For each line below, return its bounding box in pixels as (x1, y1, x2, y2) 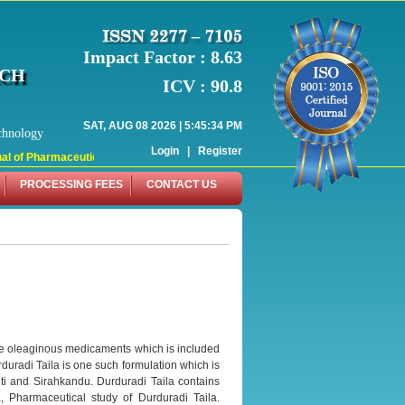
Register (198, 144, 242, 157)
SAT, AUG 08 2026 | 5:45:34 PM (83, 118, 242, 132)
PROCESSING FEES (20, 178, 123, 191)
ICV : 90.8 (163, 75, 242, 96)
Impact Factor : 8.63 (83, 46, 242, 67)
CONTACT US (146, 178, 217, 191)
